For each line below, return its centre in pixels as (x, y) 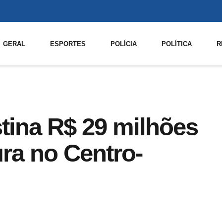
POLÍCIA (124, 44)
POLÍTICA (177, 44)
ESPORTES (68, 44)
